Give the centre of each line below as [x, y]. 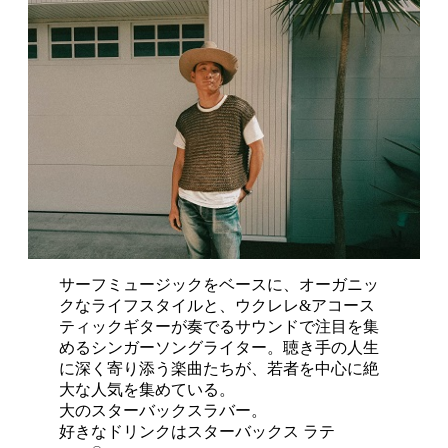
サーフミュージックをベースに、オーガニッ [219, 284]
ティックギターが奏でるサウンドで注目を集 [219, 326]
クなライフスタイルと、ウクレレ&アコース [217, 305]
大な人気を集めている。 [147, 389]
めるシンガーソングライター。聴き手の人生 [219, 347]
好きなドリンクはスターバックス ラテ [197, 431]
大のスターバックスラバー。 [163, 410]
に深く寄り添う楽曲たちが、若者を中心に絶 [219, 368]
